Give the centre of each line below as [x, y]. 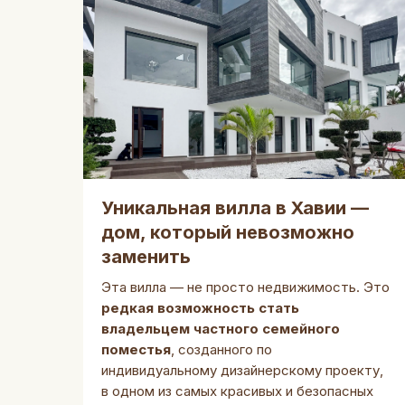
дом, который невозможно [228, 232]
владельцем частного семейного [221, 329]
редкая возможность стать [200, 308]
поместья [136, 349]
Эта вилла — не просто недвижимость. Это [245, 287]
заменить [146, 257]
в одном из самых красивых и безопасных [237, 391]
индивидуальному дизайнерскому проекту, [242, 370]
